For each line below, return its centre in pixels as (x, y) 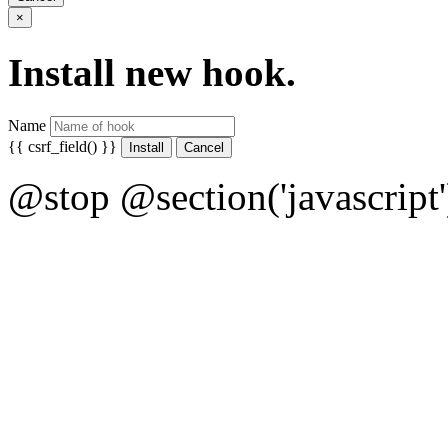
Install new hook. (152, 72)
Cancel (204, 147)
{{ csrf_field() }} (64, 146)
